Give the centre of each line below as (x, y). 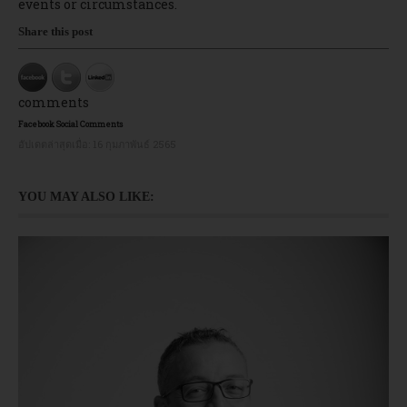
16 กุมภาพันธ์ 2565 (134, 144)
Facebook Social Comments (70, 124)
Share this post (55, 31)
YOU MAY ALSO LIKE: (86, 196)
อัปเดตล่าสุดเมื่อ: (55, 144)
